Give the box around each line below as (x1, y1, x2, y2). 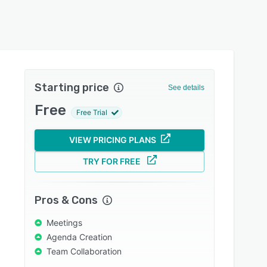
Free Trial (76, 108, 108, 117)
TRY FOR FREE (82, 156, 141, 166)
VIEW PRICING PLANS (69, 135, 156, 145)
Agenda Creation (46, 232, 113, 242)
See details (167, 83, 204, 92)
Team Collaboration (46, 246, 122, 256)
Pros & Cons (35, 194, 98, 207)
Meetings (46, 218, 83, 228)
